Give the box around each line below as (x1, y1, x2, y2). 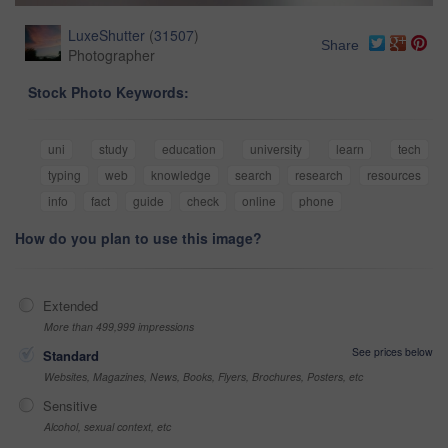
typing (48, 165, 81, 183)
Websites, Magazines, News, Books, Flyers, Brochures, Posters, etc (44, 368, 363, 384)
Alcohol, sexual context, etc (44, 418, 171, 434)
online (242, 191, 276, 209)
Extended (43, 295, 98, 315)
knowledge (151, 165, 212, 183)
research (295, 165, 344, 183)
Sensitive (43, 395, 97, 415)
